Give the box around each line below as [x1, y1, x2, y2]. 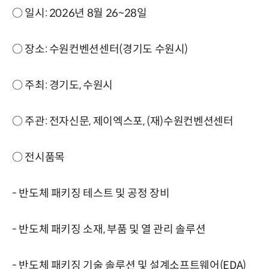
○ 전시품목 [12, 150, 65, 164]
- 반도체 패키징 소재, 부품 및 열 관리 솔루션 [12, 222, 206, 236]
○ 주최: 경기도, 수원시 [12, 78, 113, 92]
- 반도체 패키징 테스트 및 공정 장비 [12, 186, 170, 200]
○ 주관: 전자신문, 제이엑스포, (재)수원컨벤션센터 [12, 114, 234, 128]
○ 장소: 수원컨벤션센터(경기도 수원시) [12, 42, 189, 56]
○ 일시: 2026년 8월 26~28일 [12, 6, 147, 20]
